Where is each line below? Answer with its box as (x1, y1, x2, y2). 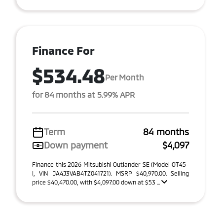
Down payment (44, 140, 108, 150)
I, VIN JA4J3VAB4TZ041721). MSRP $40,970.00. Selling (32, 170, 189, 177)
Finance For (32, 43, 95, 57)
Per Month (105, 72, 144, 82)
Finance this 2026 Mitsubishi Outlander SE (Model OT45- (32, 161, 189, 168)
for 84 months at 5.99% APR (32, 90, 135, 99)
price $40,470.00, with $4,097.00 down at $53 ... (32, 179, 161, 185)
